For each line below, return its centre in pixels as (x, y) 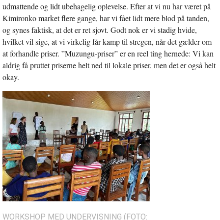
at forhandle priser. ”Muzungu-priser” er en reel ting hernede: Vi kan (108, 53)
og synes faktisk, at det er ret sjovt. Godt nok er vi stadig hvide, (100, 29)
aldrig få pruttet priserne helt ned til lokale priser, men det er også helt (109, 65)
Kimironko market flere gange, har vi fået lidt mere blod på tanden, (106, 18)
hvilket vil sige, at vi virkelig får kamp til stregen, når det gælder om (107, 41)
